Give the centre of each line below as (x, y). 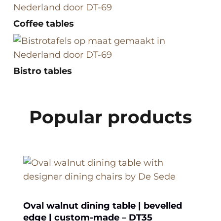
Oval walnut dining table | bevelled (103, 205)
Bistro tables (43, 71)
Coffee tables (44, 23)
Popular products (110, 117)
